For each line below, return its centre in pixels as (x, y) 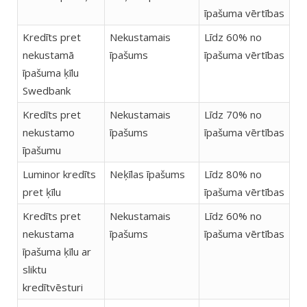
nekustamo (49, 133)
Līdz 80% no (233, 174)
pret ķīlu (42, 192)
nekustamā (48, 55)
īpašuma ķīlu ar (57, 252)
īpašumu (42, 150)
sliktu (35, 270)
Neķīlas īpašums (147, 174)
